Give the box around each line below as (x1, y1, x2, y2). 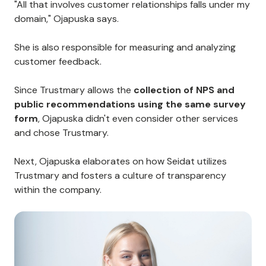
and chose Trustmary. (14, 126, 109, 139)
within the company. (14, 183, 102, 196)
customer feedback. (14, 55, 102, 68)
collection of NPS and (134, 83, 235, 96)
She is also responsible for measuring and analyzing (14, 40, 236, 53)
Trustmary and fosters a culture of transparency (14, 169, 226, 182)
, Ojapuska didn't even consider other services (38, 112, 238, 125)
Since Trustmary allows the (14, 83, 134, 96)
